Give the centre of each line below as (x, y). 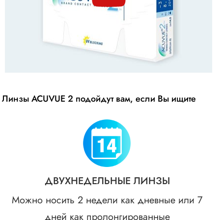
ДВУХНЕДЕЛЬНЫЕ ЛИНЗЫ (107, 181)
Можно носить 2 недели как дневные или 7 (107, 200)
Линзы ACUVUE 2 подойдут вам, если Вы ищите (99, 98)
